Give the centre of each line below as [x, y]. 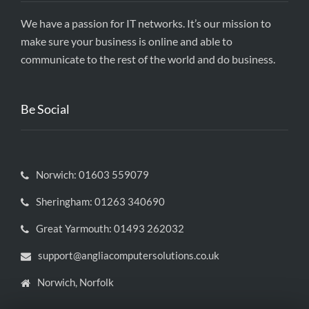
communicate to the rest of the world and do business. [148, 59]
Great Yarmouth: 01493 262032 [110, 229]
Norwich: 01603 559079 [92, 175]
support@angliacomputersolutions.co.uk [129, 256]
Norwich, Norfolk [76, 282]
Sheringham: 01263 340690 [100, 202]
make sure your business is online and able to [127, 41]
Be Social [45, 109]
